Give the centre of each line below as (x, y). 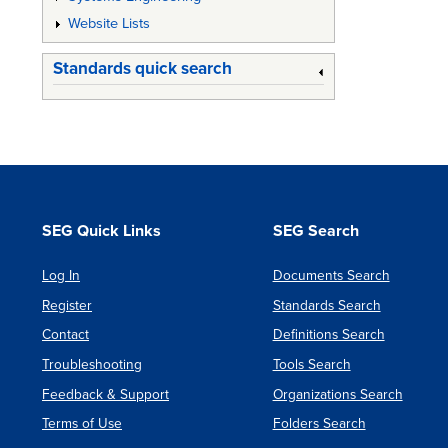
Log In (61, 275)
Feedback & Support (105, 394)
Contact (65, 335)
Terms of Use (82, 424)
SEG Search (315, 231)
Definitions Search (328, 335)
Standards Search (326, 305)
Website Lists (108, 23)
